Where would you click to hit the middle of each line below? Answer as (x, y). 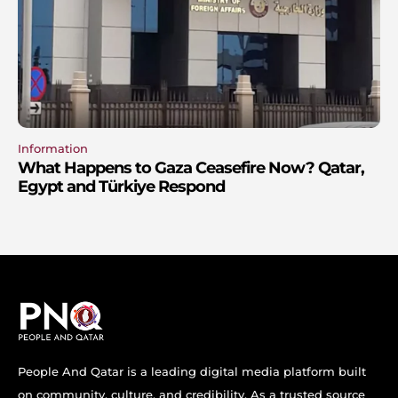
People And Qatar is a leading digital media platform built (192, 372)
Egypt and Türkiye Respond (121, 187)
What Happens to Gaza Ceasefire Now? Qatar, (191, 168)
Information (53, 149)
